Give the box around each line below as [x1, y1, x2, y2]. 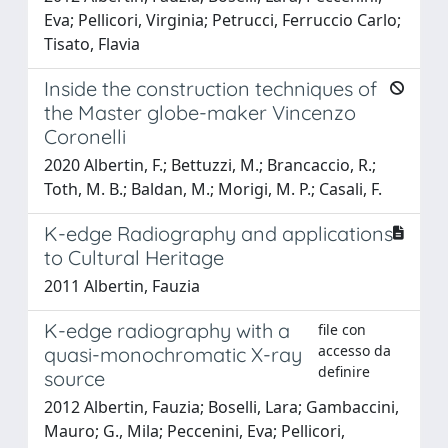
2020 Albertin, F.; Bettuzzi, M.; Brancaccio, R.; [44, 153, 376, 176]
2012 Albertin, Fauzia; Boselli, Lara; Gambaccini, [44, 395, 399, 418]
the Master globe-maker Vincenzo [44, 99, 356, 125]
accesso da [317, 340, 391, 360]
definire [317, 361, 370, 381]
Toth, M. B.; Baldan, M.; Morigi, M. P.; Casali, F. [44, 177, 382, 200]
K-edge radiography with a [44, 317, 290, 343]
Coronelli [44, 123, 126, 149]
